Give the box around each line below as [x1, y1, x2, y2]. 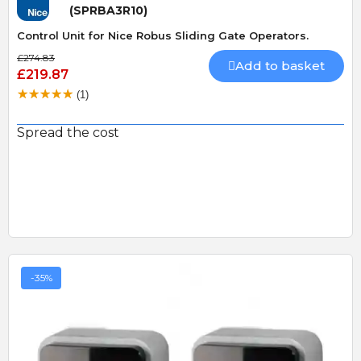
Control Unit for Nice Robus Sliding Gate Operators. [17, 28, 309, 42]
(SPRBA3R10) [69, 2, 147, 18]
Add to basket [235, 57, 325, 73]
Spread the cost [17, 125, 119, 141]
